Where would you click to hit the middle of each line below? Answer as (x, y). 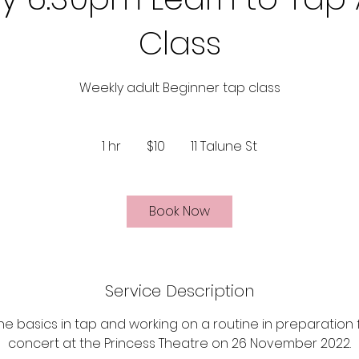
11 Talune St (224, 146)
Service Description (179, 291)
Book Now (179, 211)
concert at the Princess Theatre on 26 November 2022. (179, 343)
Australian (152, 137)
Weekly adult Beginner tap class (179, 88)
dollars (146, 146)
